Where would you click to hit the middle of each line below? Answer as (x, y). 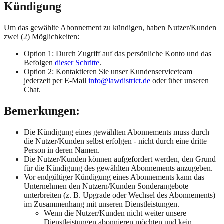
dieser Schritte (77, 63)
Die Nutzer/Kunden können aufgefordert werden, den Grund (120, 159)
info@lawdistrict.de (119, 81)
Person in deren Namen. (62, 150)
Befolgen (39, 63)
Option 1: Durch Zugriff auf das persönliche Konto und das (118, 54)
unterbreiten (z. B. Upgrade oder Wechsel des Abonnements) (120, 195)
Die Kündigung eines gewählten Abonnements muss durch (117, 132)
